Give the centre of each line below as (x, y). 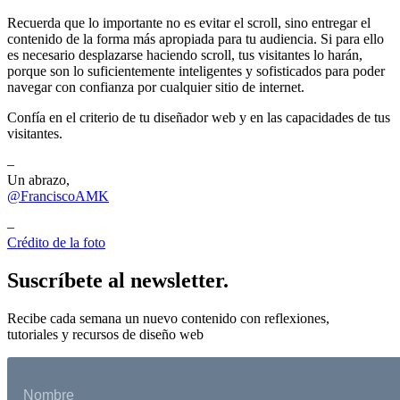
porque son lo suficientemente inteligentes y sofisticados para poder (196, 71)
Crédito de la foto (56, 242)
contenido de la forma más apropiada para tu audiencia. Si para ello (196, 38)
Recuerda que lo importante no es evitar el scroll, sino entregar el (189, 22)
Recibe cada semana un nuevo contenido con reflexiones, (168, 318)
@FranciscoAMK (58, 196)
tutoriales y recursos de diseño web (105, 334)
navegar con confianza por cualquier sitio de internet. (156, 87)
